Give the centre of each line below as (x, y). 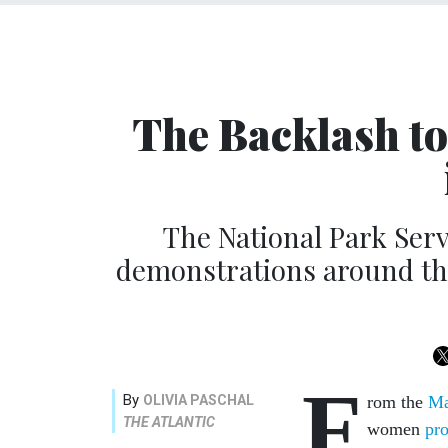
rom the (397, 401)
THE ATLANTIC (169, 421)
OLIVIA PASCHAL (198, 399)
